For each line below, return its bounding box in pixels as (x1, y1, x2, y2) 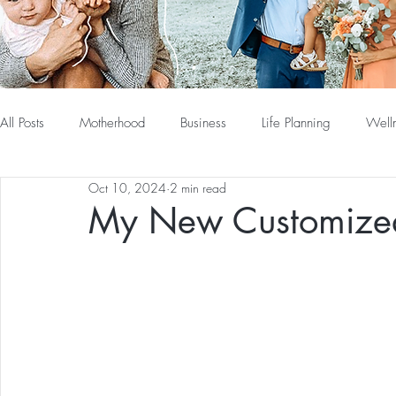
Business (180, 114, 226, 133)
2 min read (170, 179, 226, 197)
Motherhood (80, 114, 145, 133)
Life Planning (262, 114, 331, 133)
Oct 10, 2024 (88, 179, 166, 197)
